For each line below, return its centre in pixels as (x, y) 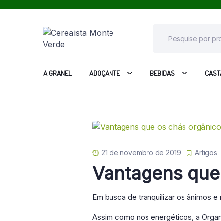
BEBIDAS (162, 73)
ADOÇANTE (105, 73)
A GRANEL (57, 73)
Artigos (206, 152)
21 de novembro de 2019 (141, 152)
